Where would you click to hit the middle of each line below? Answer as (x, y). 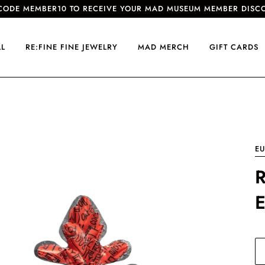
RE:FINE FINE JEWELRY (72, 47)
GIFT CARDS (234, 47)
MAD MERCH (164, 47)
